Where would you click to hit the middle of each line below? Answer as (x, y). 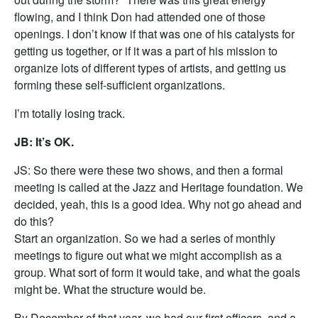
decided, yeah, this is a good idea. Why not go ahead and (158, 204)
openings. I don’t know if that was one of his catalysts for (154, 34)
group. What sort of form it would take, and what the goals (157, 272)
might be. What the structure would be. (110, 289)
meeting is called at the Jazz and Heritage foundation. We (159, 187)
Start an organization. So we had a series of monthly (145, 238)
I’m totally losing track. (70, 113)
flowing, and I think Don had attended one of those (140, 17)
